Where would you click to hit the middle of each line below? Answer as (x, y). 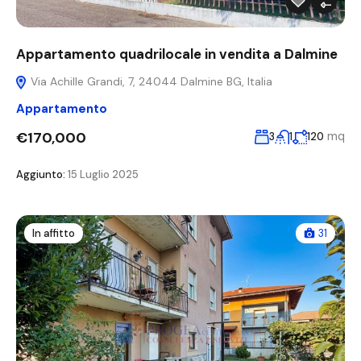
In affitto (54, 234)
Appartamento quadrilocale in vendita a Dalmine (177, 54)
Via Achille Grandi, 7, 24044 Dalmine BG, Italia (150, 82)
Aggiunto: (41, 175)
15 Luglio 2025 (102, 175)
